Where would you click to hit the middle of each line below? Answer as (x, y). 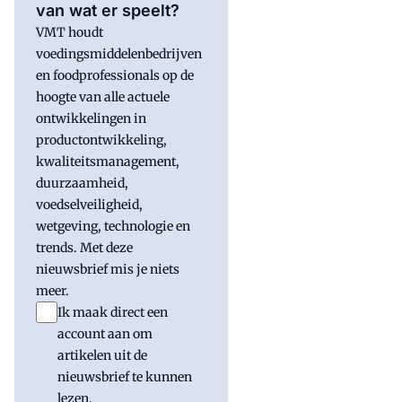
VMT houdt (70, 32)
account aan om (105, 333)
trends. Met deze (84, 247)
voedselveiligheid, (89, 204)
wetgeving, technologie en (113, 226)
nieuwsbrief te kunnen (125, 376)
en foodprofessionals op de (115, 75)
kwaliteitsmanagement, (108, 161)
